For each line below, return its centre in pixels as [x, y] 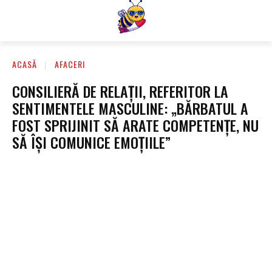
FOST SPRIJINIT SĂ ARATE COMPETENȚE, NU [135, 125]
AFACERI [70, 64]
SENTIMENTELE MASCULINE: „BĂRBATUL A [130, 108]
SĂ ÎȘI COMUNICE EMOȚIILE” [91, 142]
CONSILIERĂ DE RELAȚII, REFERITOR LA [120, 91]
